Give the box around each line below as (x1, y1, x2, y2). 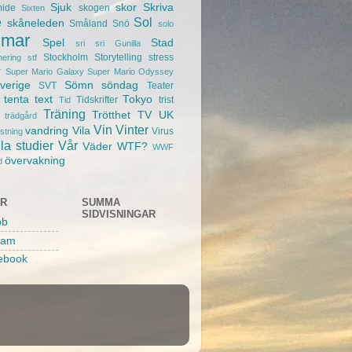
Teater (147, 79, 174, 91)
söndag (101, 79, 139, 91)
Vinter (115, 122, 148, 137)
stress (148, 51, 174, 63)
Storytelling (94, 51, 142, 63)
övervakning (5, 154, 65, 167)
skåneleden (6, 16, 64, 29)
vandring (25, 124, 69, 137)
